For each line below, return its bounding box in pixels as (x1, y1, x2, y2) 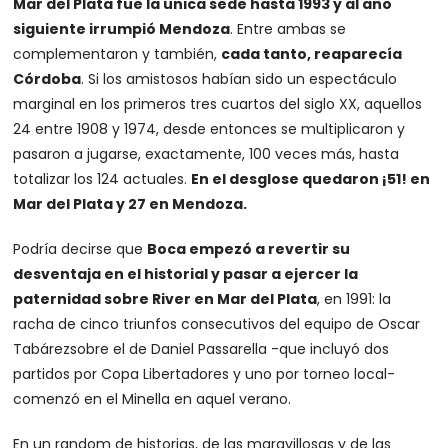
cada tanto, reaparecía (221, 43, 403, 64)
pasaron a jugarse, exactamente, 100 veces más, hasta (13, 143, 400, 164)
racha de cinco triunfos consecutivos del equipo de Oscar (13, 313, 421, 334)
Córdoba (13, 68, 82, 89)
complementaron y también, (13, 43, 222, 64)
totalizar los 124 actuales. (13, 168, 192, 189)
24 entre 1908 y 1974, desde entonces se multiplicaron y (13, 118, 406, 139)
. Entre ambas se (230, 18, 347, 39)
